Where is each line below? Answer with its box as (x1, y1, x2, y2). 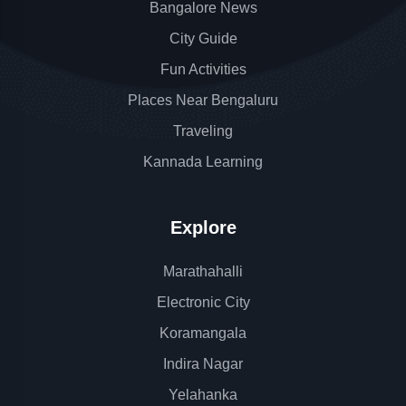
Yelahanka (169, 387, 237, 402)
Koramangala (159, 325, 246, 341)
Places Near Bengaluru (128, 92, 278, 108)
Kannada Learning (143, 154, 263, 169)
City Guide (169, 31, 237, 46)
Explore (169, 217, 237, 237)
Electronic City (156, 295, 250, 310)
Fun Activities (159, 62, 246, 77)
